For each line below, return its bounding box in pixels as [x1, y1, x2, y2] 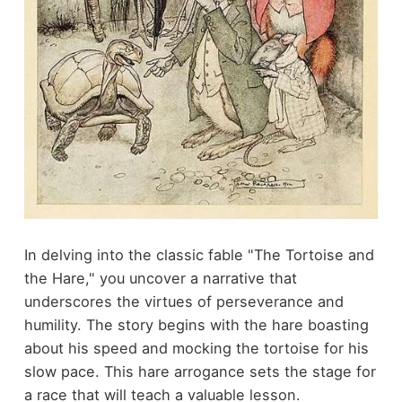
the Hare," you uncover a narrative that [23, 268, 297, 287]
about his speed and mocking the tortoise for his [23, 338, 369, 357]
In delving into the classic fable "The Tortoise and [23, 245, 374, 264]
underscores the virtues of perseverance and [23, 292, 344, 310]
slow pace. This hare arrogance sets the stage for [23, 362, 376, 380]
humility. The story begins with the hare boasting [23, 315, 369, 334]
